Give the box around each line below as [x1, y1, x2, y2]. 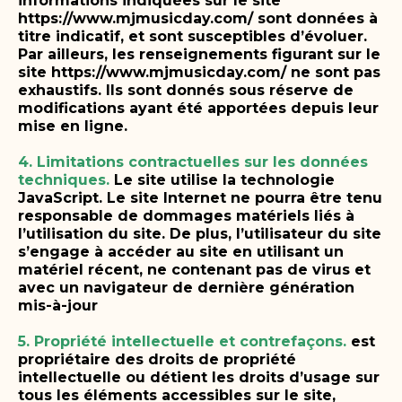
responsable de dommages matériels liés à [18, 206, 354, 224]
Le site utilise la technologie [114, 170, 335, 188]
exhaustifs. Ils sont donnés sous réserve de [18, 81, 354, 99]
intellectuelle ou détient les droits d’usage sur [18, 368, 380, 386]
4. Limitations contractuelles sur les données [18, 153, 368, 170]
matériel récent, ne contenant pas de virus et [18, 260, 371, 278]
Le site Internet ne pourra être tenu [107, 188, 382, 206]
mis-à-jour [18, 296, 98, 314]
